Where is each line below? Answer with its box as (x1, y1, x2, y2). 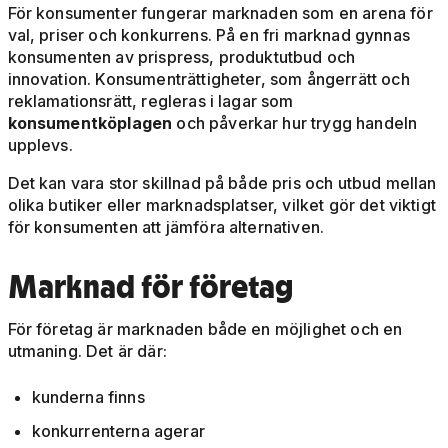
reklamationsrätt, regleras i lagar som (7, 91, 294, 112)
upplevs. (7, 135, 73, 156)
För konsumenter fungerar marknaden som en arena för (7, 3, 433, 24)
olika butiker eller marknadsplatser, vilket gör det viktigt (7, 195, 436, 216)
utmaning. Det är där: (7, 341, 167, 362)
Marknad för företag (7, 266, 293, 307)
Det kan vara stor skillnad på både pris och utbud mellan (7, 173, 437, 194)
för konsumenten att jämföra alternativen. (7, 217, 325, 238)
